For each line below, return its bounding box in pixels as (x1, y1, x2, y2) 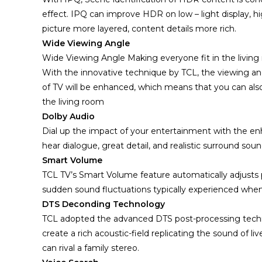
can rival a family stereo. (42, 243, 139, 253)
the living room (42, 96, 104, 107)
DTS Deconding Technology (42, 199, 165, 209)
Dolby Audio (42, 111, 95, 122)
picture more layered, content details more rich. (42, 23, 236, 34)
